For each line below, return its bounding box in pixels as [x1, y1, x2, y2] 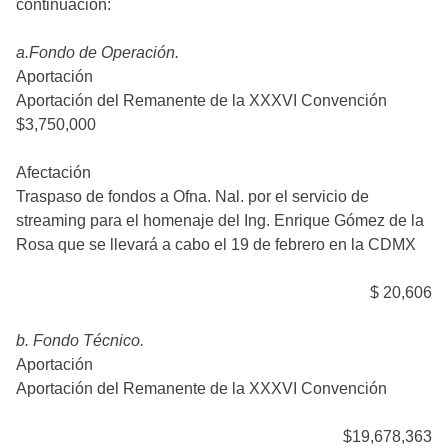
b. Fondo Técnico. [16, 332, 144, 349]
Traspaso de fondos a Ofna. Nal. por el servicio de [16, 188, 369, 205]
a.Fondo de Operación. [16, 44, 179, 61]
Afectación [16, 164, 91, 181]
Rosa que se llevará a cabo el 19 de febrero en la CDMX [16, 236, 416, 253]
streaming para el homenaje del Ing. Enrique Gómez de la [16, 212, 424, 229]
